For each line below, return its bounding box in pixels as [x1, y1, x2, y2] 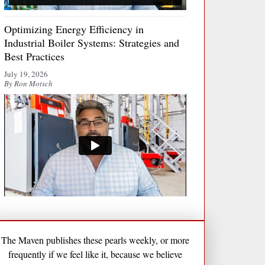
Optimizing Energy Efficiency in [4, 21, 144, 36]
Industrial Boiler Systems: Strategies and [4, 35, 179, 50]
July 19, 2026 [4, 68, 48, 79]
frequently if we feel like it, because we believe [8, 248, 182, 261]
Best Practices [4, 49, 64, 63]
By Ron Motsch [4, 77, 53, 89]
